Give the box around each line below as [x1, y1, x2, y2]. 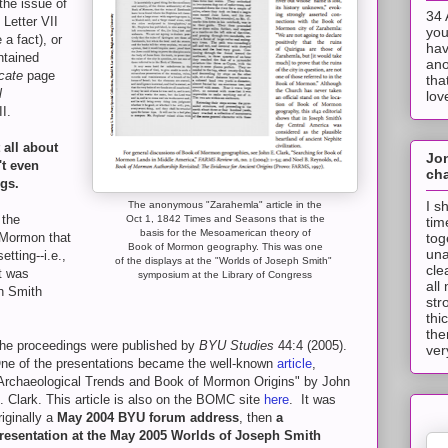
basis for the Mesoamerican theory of [139, 227, 311, 238]
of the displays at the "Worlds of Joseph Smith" [115, 255, 335, 266]
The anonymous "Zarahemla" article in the [128, 199, 322, 210]
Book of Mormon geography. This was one [127, 241, 323, 252]
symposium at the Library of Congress [138, 269, 312, 280]
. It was [289, 392, 336, 407]
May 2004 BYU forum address [53, 410, 239, 425]
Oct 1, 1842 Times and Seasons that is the [125, 213, 325, 224]
